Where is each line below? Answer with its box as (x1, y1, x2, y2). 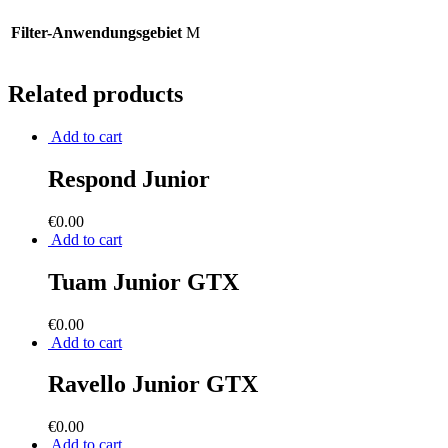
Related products (8, 81, 183, 108)
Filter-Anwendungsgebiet (11, 24, 182, 42)
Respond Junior (48, 165, 210, 192)
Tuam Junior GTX (48, 268, 239, 295)
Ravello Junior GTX (48, 371, 258, 398)
